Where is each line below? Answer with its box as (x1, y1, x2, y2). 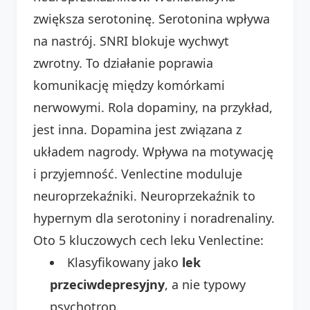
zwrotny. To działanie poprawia (33, 54, 213, 71)
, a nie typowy (165, 275, 246, 293)
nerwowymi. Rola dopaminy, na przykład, (33, 98, 273, 116)
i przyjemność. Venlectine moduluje (33, 165, 242, 182)
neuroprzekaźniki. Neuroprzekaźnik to (33, 187, 255, 204)
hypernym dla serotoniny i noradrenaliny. (33, 209, 275, 226)
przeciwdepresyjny (50, 275, 165, 293)
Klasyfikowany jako (67, 253, 182, 271)
